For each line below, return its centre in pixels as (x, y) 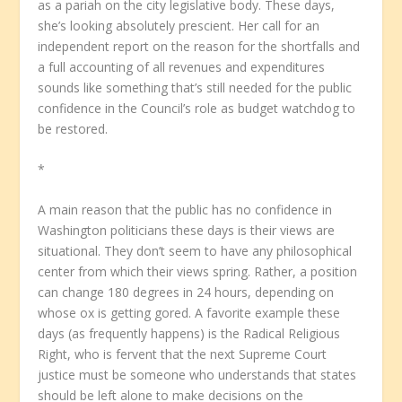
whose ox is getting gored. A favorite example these (189, 313)
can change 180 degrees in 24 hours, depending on (186, 293)
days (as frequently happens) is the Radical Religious (189, 334)
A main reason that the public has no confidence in (185, 210)
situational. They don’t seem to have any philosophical (195, 251)
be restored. (73, 128)
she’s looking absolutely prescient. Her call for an (179, 25)
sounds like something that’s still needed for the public (195, 87)
